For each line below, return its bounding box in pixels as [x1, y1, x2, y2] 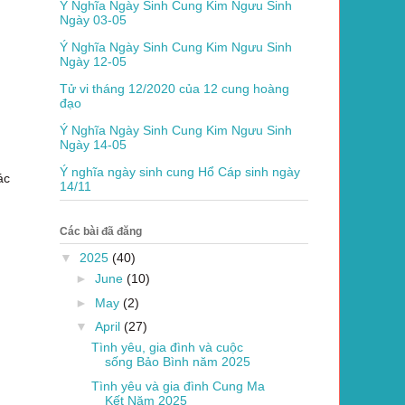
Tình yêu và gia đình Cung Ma [90, 378, 265, 393]
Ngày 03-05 [60, 12, 127, 27]
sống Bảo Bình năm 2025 [104, 354, 250, 370]
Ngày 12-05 [60, 53, 127, 69]
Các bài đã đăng [60, 225, 142, 239]
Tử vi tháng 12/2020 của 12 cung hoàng [60, 80, 289, 96]
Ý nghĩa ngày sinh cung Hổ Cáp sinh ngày [60, 164, 300, 179]
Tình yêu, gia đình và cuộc [90, 340, 243, 355]
